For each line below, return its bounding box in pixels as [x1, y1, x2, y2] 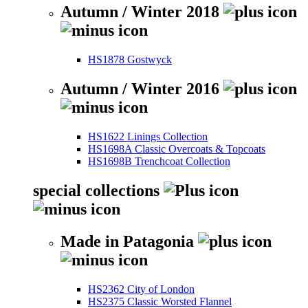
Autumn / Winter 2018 [60, 3, 223, 21]
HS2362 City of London [88, 283, 195, 295]
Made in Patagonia [60, 232, 198, 250]
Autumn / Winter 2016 [60, 80, 223, 98]
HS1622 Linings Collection [88, 131, 208, 143]
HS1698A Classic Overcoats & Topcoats [88, 143, 265, 155]
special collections [33, 181, 164, 200]
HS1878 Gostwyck [88, 54, 172, 66]
